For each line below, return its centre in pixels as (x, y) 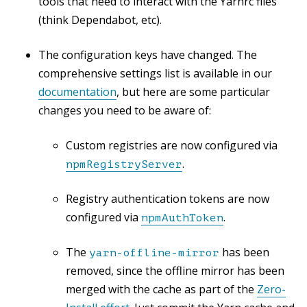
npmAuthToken (182, 218)
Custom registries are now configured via (172, 145)
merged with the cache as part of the (161, 289)
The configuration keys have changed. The (148, 54)
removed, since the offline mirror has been (175, 270)
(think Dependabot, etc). (100, 20)
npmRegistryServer (124, 164)
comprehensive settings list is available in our (155, 73)
